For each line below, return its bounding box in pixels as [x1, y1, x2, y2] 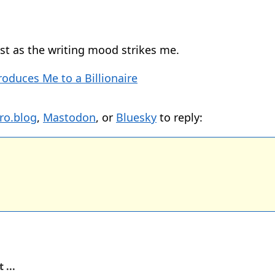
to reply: [157, 110, 203, 125]
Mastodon [43, 110, 96, 125]
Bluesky [116, 110, 157, 125]
